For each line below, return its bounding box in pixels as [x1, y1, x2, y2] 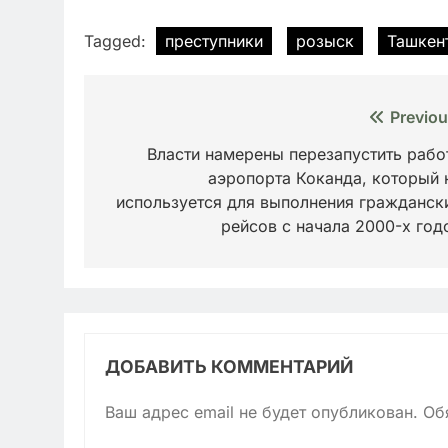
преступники [165, 31, 263, 52]
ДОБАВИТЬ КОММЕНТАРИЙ [105, 356, 353, 378]
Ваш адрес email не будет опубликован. [105, 402, 418, 423]
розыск [296, 31, 354, 52]
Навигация [103, 107, 234, 137]
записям [103, 179, 206, 209]
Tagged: [84, 31, 151, 52]
